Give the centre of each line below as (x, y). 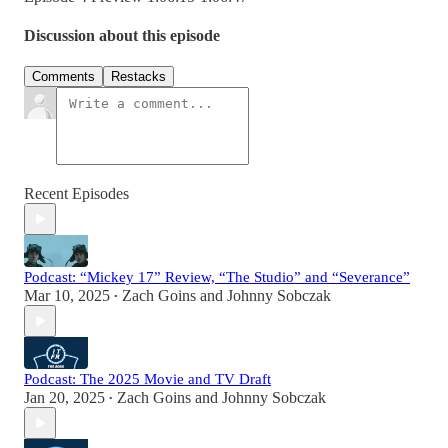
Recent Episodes (76, 194)
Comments (63, 77)
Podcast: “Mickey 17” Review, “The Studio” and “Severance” (217, 277)
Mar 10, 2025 (67, 296)
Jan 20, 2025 (64, 398)
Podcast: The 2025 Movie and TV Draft (147, 379)
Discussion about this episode (122, 36)
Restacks (138, 77)
